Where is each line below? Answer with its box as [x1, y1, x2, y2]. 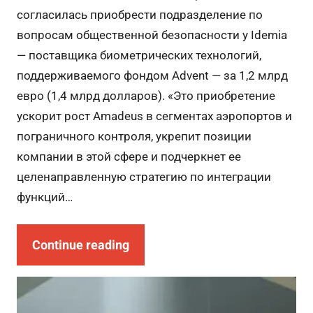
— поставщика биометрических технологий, [16, 48, 261, 63]
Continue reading [31, 238, 129, 253]
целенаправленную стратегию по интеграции [16, 170, 271, 184]
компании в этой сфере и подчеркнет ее [16, 150, 241, 164]
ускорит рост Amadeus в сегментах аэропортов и [16, 109, 292, 124]
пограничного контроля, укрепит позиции [16, 129, 252, 144]
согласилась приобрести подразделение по [16, 8, 263, 22]
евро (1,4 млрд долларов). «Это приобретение [16, 89, 275, 103]
